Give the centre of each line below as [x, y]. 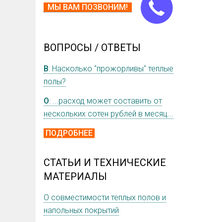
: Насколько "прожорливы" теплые [111, 69]
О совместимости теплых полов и [105, 198]
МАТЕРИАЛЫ [75, 177]
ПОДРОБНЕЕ [69, 133]
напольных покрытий [81, 211]
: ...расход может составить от [106, 101]
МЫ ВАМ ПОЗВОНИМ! [88, 7]
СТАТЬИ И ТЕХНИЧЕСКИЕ [105, 163]
